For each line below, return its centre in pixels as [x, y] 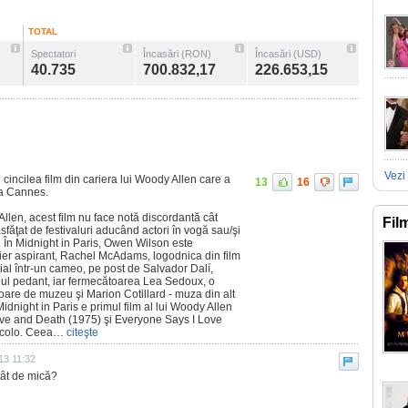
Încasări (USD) [288, 54]
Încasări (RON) [177, 54]
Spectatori [53, 54]
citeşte [81, 332]
